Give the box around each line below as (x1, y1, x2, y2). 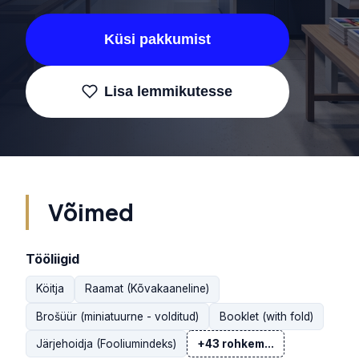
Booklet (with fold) (220, 309, 313, 323)
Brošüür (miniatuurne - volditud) (36, 309, 199, 323)
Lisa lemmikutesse (104, 83, 233, 99)
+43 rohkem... (197, 337, 274, 350)
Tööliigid (26, 250, 79, 267)
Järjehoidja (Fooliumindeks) (36, 337, 176, 350)
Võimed (48, 197, 134, 226)
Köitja (36, 282, 64, 296)
